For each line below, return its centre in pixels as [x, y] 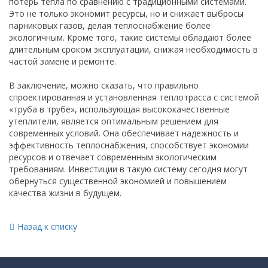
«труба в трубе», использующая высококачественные [119, 109]
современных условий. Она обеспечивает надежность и [124, 133]
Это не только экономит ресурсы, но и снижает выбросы [126, 13]
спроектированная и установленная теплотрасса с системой [134, 97]
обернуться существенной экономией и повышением [118, 181]
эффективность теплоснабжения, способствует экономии [129, 145]
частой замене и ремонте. [63, 61]
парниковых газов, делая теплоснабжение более [110, 25]
